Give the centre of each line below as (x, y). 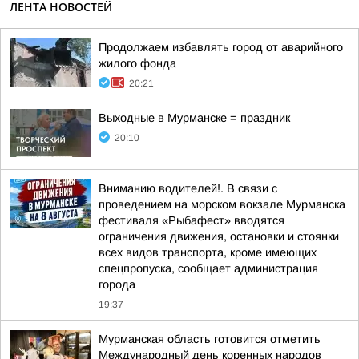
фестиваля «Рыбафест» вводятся (192, 220)
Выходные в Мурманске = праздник (194, 118)
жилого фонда (137, 63)
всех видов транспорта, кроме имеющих (208, 252)
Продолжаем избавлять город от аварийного (221, 47)
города (117, 284)
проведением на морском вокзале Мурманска (222, 204)
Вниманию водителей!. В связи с (188, 188)
